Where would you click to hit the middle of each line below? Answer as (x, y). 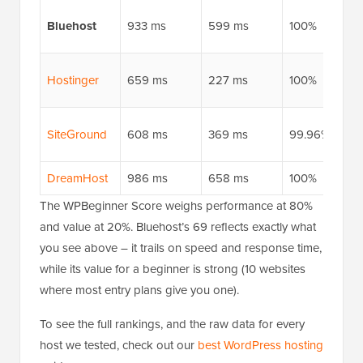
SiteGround (77, 134)
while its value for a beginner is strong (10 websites (173, 269)
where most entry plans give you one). (139, 290)
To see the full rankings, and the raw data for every (172, 324)
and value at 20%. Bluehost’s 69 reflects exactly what (178, 226)
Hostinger (73, 80)
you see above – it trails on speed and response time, (181, 248)
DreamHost (77, 178)
